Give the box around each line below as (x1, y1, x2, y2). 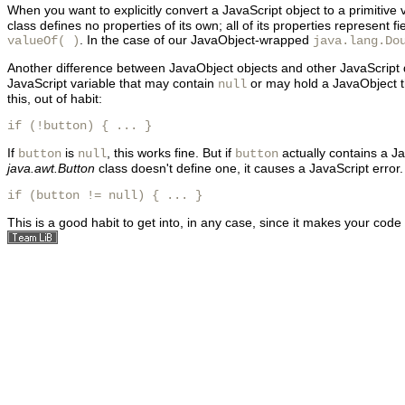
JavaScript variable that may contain (7, 76, 218, 90)
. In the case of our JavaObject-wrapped (80, 33, 313, 47)
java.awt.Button (7, 161, 95, 175)
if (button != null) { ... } (7, 188, 210, 202)
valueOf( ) (7, 33, 80, 48)
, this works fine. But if (107, 146, 235, 160)
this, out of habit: (7, 91, 102, 106)
